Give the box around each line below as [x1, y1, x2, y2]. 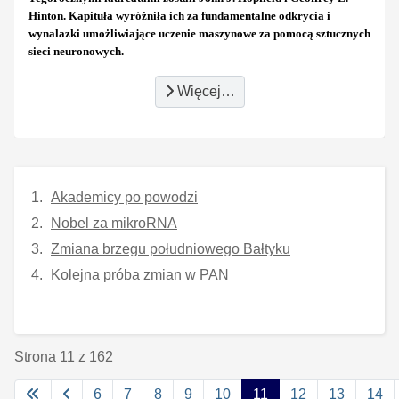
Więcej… [173, 83, 235, 99]
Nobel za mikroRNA [51, 215, 177, 231]
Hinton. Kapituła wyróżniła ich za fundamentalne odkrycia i [28, 8, 330, 22]
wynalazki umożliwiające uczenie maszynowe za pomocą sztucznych [28, 26, 370, 40]
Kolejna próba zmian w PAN [51, 266, 229, 282]
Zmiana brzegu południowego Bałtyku [51, 240, 290, 256]
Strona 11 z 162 [14, 348, 113, 364]
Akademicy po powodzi [51, 189, 198, 205]
